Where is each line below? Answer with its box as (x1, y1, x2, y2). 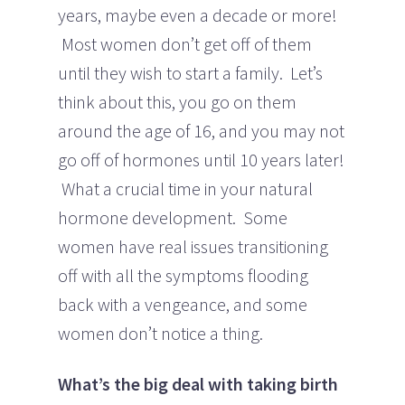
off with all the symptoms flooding (58, 263, 308, 287)
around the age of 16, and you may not (58, 118, 344, 142)
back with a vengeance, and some (58, 292, 307, 316)
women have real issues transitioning (58, 234, 328, 258)
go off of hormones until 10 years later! (58, 147, 344, 171)
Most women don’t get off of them (58, 32, 312, 55)
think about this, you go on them (58, 89, 297, 113)
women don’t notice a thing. (58, 321, 263, 344)
